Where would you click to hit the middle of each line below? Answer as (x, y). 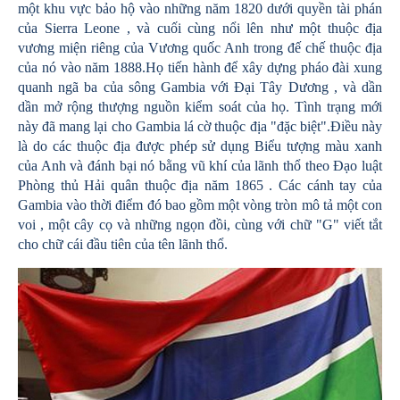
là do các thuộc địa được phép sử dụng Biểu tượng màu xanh (200, 146)
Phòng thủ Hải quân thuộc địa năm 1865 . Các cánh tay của (200, 186)
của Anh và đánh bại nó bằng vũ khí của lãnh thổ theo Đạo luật (200, 166)
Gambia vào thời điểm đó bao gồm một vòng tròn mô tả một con (200, 205)
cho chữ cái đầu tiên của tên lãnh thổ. (123, 245)
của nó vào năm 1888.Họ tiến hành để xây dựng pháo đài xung (200, 68)
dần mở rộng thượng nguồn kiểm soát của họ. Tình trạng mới (200, 107)
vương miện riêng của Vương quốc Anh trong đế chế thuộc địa (200, 48)
